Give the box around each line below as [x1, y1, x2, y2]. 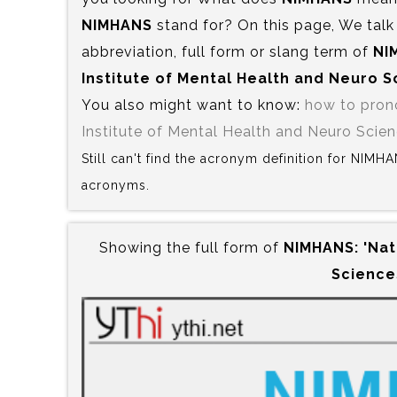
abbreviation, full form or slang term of [82, 43, 373, 60]
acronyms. [82, 177, 150, 192]
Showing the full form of [98, 238, 284, 256]
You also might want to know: [82, 96, 305, 113]
